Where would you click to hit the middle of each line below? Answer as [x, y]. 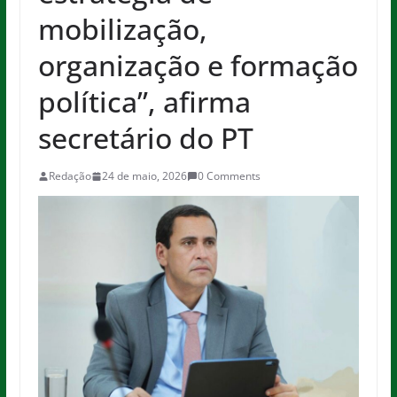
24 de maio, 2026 [144, 176]
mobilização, [122, 29]
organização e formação [198, 65]
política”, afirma [144, 101]
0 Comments [229, 176]
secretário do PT [145, 138]
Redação [70, 176]
